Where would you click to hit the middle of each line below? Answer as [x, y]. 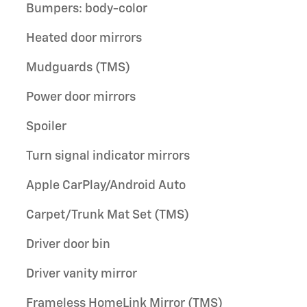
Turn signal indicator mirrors [108, 156]
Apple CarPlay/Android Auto [106, 185]
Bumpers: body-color [87, 9]
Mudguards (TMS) [78, 67]
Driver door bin [68, 244]
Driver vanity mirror [82, 274]
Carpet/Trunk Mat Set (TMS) [108, 215]
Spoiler [46, 126]
